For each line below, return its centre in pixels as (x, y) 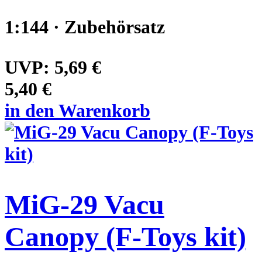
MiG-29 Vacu (85, 204)
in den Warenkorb (77, 110)
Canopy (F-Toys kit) (125, 236)
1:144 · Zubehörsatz (85, 27)
